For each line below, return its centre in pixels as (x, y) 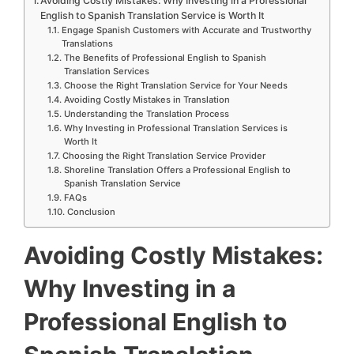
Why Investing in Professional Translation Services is (175, 128)
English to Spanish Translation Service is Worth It (153, 16)
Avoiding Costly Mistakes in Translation (147, 100)
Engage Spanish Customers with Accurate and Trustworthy (186, 30)
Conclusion (91, 212)
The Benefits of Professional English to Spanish (165, 58)
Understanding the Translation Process (146, 114)
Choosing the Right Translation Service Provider (164, 156)
